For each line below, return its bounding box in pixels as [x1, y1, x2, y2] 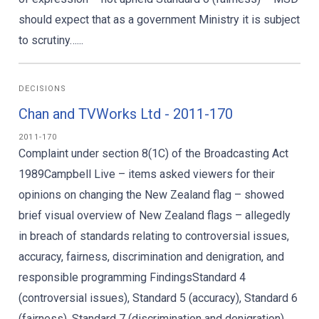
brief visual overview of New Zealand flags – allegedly [19, 209, 291, 222]
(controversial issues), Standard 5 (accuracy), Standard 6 [19, 291, 298, 305]
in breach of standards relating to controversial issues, [19, 229, 289, 243]
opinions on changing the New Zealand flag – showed [19, 188, 284, 202]
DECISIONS [19, 84, 67, 93]
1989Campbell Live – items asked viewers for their [19, 167, 275, 181]
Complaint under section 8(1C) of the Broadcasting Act [19, 147, 288, 160]
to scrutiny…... [19, 33, 83, 47]
